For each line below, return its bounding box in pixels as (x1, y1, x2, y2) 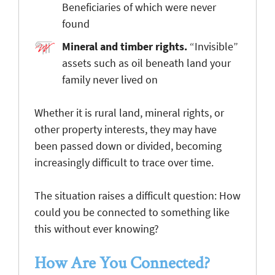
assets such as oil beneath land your (62, 55, 231, 70)
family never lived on (62, 72, 158, 87)
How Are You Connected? (34, 250, 210, 273)
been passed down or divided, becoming (34, 138, 222, 153)
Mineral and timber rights (62, 39, 184, 53)
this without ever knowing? (34, 221, 159, 236)
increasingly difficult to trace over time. (34, 155, 214, 169)
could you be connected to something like (34, 204, 230, 219)
